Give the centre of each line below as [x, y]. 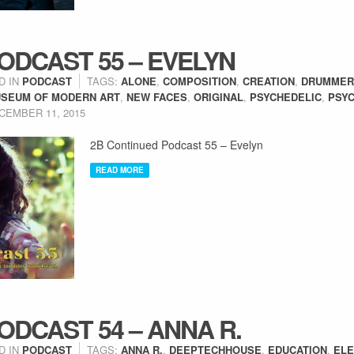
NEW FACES [157, 97]
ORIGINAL [218, 97]
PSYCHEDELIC [286, 97]
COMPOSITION [200, 81]
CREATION [269, 81]
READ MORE [120, 170]
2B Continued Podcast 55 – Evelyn [177, 145]
